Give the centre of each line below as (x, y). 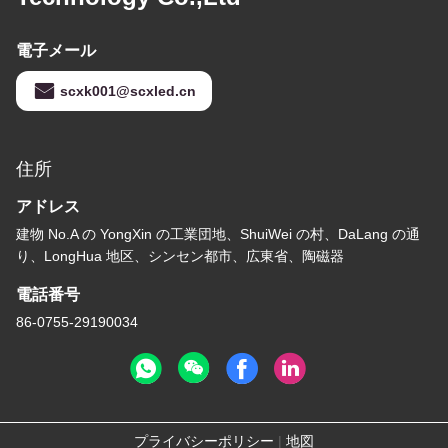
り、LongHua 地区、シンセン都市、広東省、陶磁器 (180, 256)
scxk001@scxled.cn (128, 91)
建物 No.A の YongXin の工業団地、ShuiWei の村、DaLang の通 (218, 234)
